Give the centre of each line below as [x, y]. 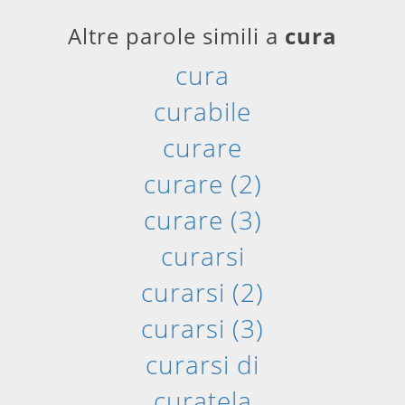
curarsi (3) [202, 328]
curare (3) [202, 220]
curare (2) [202, 184]
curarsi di [202, 364]
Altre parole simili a [176, 36]
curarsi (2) [202, 292]
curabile [202, 111]
